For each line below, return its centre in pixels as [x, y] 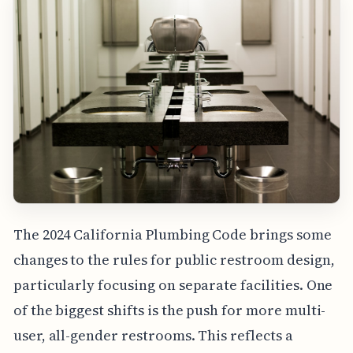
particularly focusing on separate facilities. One [173, 285]
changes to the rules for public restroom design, [174, 260]
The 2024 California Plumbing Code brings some [172, 235]
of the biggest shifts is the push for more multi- [169, 310]
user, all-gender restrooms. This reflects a [153, 336]
